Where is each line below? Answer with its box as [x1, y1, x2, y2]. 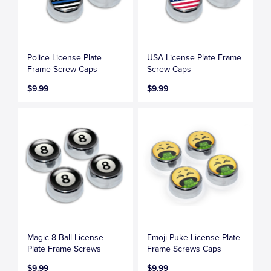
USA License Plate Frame [147, 53, 242, 64]
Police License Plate [27, 53, 102, 64]
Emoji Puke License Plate [147, 232, 241, 243]
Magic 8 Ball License [27, 232, 104, 243]
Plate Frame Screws [27, 244, 102, 255]
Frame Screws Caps [147, 244, 222, 255]
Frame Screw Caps [27, 64, 98, 75]
